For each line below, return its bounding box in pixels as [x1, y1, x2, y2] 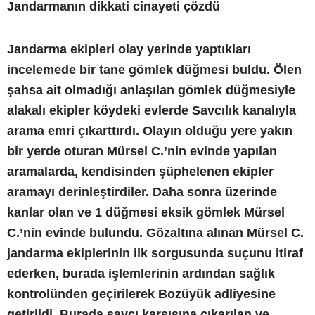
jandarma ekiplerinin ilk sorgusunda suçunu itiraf [7, 245, 303, 260]
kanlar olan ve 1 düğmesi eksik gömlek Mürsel [7, 205, 285, 219]
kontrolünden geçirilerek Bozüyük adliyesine [7, 286, 276, 301]
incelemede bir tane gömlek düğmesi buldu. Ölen [7, 62, 302, 77]
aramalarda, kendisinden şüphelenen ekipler [7, 164, 274, 179]
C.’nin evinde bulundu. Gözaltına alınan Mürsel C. [7, 225, 304, 240]
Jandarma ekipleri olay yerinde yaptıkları [7, 41, 251, 56]
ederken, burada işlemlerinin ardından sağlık [7, 266, 275, 281]
